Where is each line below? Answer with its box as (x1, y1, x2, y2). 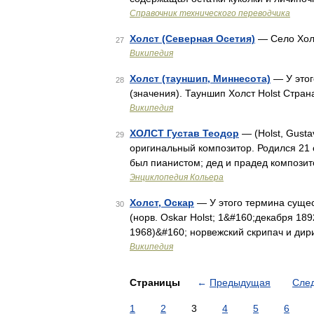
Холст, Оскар (130, 197, 194, 208)
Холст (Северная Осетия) (130, 33, 255, 44)
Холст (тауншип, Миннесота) (130, 73, 271, 84)
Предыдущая (210, 277, 271, 288)
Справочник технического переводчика (130, 8, 290, 18)
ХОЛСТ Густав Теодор (130, 128, 239, 139)
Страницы (130, 277, 183, 288)
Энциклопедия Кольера (130, 172, 224, 182)
